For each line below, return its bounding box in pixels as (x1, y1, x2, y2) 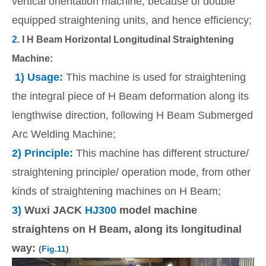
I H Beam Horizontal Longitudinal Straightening (20, 34, 234, 45)
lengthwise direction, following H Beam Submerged (12, 109, 253, 122)
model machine (116, 204, 197, 217)
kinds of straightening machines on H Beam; (12, 185, 221, 198)
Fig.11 (42, 244, 66, 254)
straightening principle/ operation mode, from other (12, 166, 251, 179)
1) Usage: (15, 71, 63, 84)
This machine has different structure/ (76, 147, 249, 160)
